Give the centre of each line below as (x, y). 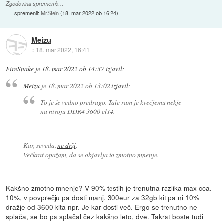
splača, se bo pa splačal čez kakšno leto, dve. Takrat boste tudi (105, 216)
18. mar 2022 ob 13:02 (79, 85)
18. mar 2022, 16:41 (62, 49)
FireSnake (20, 69)
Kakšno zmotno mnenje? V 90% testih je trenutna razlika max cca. (109, 188)
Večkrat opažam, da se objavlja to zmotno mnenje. (91, 154)
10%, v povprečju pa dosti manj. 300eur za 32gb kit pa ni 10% (103, 197)
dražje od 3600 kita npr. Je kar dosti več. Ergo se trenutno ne (102, 206)
